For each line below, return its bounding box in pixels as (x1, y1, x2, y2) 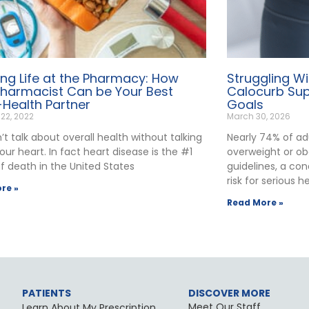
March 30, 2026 (226, 110, 290, 123)
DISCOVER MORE (188, 286, 270, 301)
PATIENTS (22, 286, 72, 301)
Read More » (226, 197, 283, 209)
